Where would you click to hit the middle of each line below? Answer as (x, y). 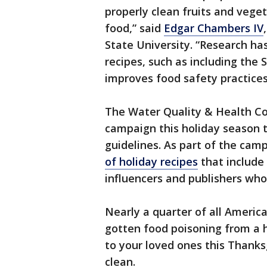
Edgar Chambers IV (214, 28)
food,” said (134, 28)
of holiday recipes (151, 162)
